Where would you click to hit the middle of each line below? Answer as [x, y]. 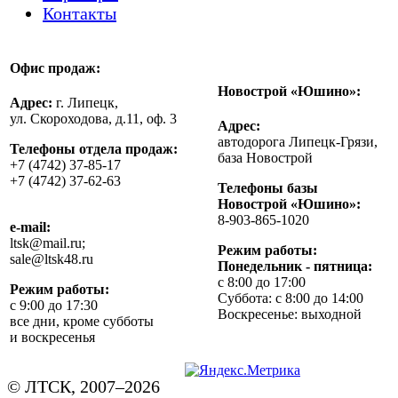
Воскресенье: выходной [290, 314]
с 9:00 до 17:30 [54, 305]
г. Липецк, [85, 102]
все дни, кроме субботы [82, 321]
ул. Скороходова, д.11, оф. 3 [93, 118]
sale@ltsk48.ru [52, 259]
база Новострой [265, 157]
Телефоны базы [268, 187]
